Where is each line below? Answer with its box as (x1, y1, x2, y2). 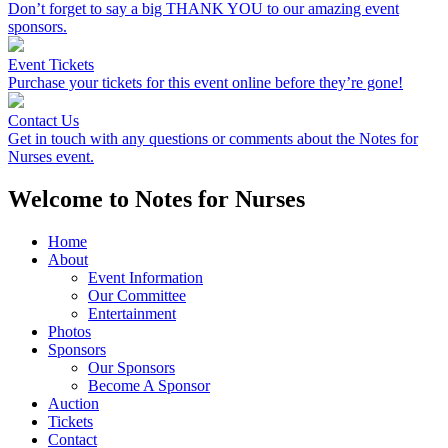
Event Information (88, 269, 203, 287)
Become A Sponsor (88, 377, 210, 395)
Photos (48, 323, 91, 341)
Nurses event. (8, 148, 94, 166)
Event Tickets (8, 56, 94, 74)
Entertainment (88, 305, 176, 323)
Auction (48, 395, 99, 413)
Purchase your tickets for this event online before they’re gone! (8, 74, 403, 92)
